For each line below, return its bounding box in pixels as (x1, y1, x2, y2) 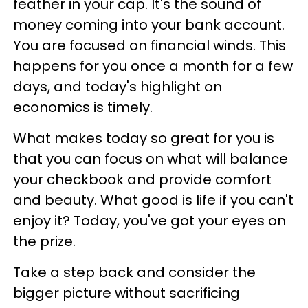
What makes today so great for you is (13, 129, 274, 148)
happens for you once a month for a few (13, 56, 293, 76)
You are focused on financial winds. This (13, 36, 286, 56)
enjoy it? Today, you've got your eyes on (13, 211, 286, 231)
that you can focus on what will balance (13, 149, 288, 169)
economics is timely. (13, 98, 156, 118)
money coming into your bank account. (13, 15, 285, 35)
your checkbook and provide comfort (13, 170, 272, 190)
